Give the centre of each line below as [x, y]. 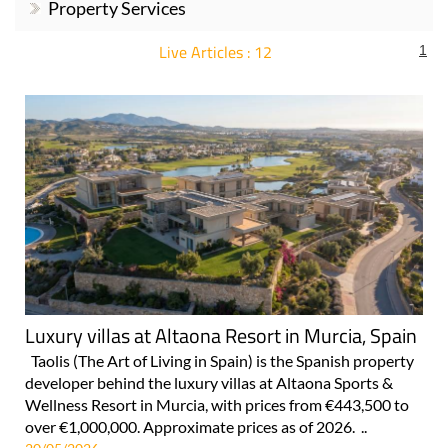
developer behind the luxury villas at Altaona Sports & [209, 383]
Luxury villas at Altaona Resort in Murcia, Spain [221, 336]
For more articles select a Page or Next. [205, 72]
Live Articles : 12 [215, 51]
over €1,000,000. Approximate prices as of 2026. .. [196, 427]
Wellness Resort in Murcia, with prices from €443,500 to [217, 405]
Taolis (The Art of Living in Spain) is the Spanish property [219, 361]
